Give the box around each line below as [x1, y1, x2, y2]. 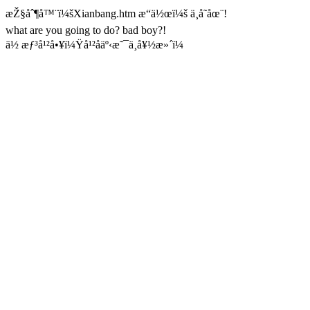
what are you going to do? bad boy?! [6, 24, 166, 36]
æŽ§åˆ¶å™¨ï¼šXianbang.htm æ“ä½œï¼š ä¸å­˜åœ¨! [6, 8, 227, 19]
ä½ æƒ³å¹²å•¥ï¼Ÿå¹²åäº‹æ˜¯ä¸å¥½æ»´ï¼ [6, 39, 183, 51]
